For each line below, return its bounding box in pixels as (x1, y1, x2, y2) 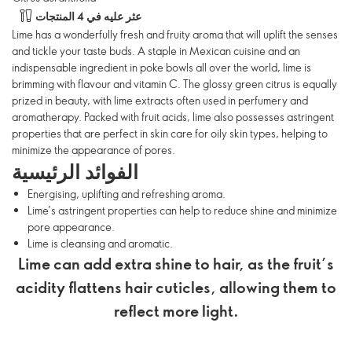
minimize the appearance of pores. (12, 142, 175, 157)
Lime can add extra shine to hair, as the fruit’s (18, 252, 334, 274)
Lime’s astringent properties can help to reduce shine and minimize (27, 203, 337, 218)
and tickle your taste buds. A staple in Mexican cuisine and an (12, 43, 300, 58)
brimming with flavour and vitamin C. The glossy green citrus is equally (12, 76, 337, 91)
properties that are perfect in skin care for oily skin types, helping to (12, 126, 328, 141)
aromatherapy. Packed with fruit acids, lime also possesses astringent (12, 109, 334, 124)
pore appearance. (27, 219, 115, 234)
